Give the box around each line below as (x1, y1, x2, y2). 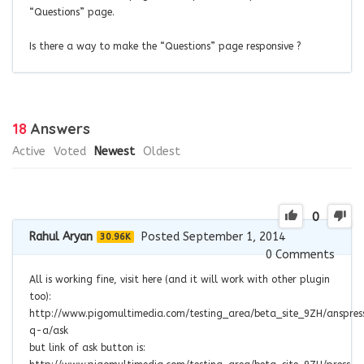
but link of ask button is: (29, 342, 145, 354)
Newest (94, 145, 135, 159)
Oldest (143, 145, 180, 159)
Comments (272, 248, 335, 262)
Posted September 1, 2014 (141, 230, 285, 245)
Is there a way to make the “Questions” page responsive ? (29, 41, 301, 53)
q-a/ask (29, 325, 68, 337)
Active (12, 145, 45, 159)
